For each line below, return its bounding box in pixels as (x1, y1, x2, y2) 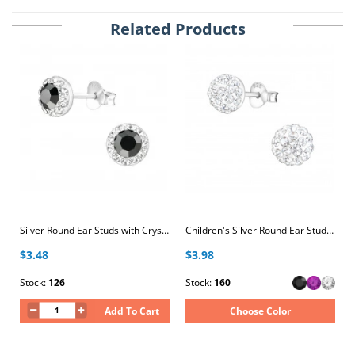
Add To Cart (105, 304, 160, 318)
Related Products (109, 18, 246, 40)
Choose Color (230, 304, 291, 318)
